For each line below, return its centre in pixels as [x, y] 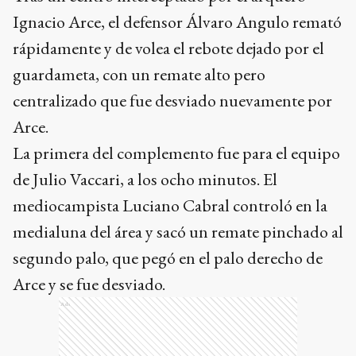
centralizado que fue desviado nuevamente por [172, 101]
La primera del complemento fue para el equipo [176, 153]
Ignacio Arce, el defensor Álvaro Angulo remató [177, 22]
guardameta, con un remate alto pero [139, 74]
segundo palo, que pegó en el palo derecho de [168, 258]
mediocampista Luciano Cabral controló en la [170, 205]
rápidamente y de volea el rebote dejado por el [168, 48]
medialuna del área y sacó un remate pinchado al [178, 232]
